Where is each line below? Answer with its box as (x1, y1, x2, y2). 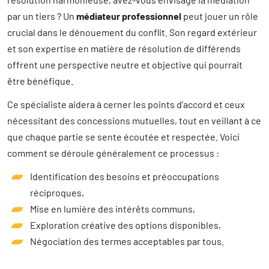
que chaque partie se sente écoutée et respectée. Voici (7, 131, 240, 143)
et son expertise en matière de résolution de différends (7, 43, 241, 55)
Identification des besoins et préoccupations (30, 171, 219, 183)
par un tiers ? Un (7, 10, 76, 22)
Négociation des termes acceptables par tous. (30, 235, 224, 247)
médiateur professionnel (76, 10, 181, 22)
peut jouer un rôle (181, 10, 258, 22)
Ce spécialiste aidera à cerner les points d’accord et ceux (7, 98, 245, 110)
